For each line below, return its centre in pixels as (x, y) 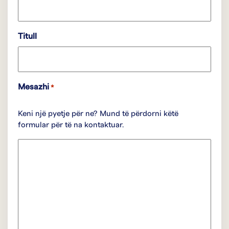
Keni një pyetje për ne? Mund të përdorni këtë (98, 114)
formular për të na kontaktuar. (71, 125)
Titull (27, 36)
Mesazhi (33, 87)
